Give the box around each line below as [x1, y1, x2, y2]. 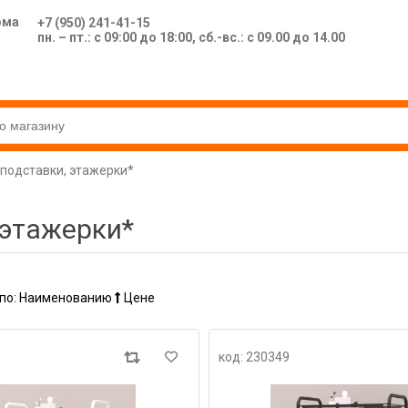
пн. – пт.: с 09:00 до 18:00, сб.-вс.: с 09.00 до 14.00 [37, 30, 345, 45]
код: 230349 [218, 350, 290, 364]
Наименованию [19, 291, 115, 305]
